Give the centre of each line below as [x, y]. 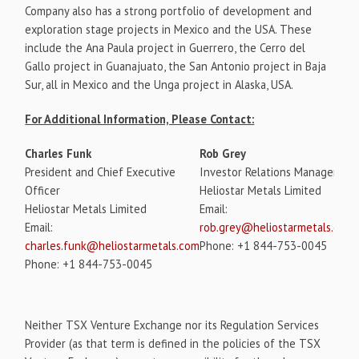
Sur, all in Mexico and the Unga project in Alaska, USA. [159, 84]
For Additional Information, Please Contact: [140, 119]
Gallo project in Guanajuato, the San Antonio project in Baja [176, 66]
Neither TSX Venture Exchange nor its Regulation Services [172, 325]
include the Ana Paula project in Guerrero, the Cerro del [165, 47]
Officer [43, 190]
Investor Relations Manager [269, 171]
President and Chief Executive [101, 171]
